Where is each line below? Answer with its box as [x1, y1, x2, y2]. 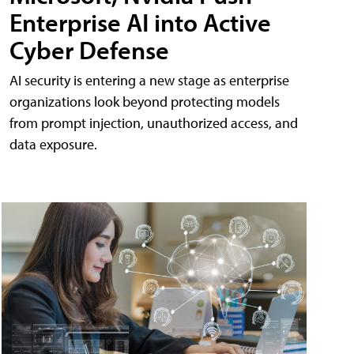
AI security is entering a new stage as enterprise [9, 70, 289, 89]
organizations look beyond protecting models [9, 92, 280, 111]
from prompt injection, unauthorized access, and [9, 113, 298, 132]
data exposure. [9, 134, 97, 153]
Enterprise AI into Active [9, 6, 271, 38]
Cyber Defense [9, 33, 169, 66]
